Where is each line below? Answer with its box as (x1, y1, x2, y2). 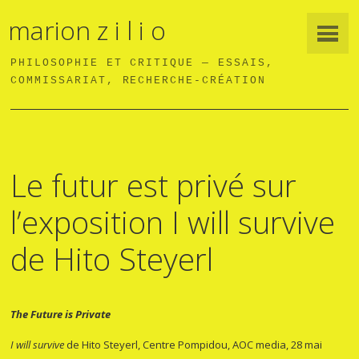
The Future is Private (10, 306, 111, 321)
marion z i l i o (8, 13, 167, 48)
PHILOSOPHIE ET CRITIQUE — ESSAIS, (10, 57, 274, 70)
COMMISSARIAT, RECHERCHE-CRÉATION (10, 75, 266, 87)
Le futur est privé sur (10, 163, 297, 206)
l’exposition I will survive (10, 200, 336, 243)
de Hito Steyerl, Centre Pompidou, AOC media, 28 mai (64, 337, 323, 352)
